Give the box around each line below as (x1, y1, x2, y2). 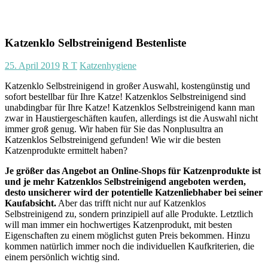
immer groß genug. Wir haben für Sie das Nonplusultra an (5, 124, 223, 135)
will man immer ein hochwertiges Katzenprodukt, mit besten (5, 220, 232, 230)
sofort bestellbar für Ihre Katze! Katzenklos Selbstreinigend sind (5, 92, 246, 102)
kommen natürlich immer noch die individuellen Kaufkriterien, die (5, 241, 254, 252)
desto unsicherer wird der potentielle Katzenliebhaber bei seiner (5, 187, 263, 198)
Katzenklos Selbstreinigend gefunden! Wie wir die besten (5, 135, 221, 145)
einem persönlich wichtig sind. (5, 252, 120, 263)
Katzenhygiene (80, 60, 136, 71)
